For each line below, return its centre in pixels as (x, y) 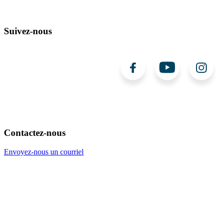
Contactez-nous (35, 133)
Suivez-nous (28, 31)
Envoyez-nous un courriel (44, 152)
